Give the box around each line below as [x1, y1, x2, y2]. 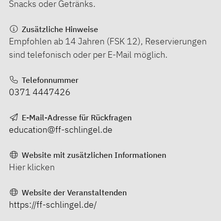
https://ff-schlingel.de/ [9, 198, 97, 210]
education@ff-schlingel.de [9, 123, 112, 135]
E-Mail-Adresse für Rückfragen [19, 112, 132, 122]
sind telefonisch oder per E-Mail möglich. [9, 48, 168, 60]
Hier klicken [9, 161, 55, 173]
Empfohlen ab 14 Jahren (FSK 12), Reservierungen [9, 35, 207, 47]
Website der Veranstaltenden [19, 187, 127, 197]
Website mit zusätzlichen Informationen [19, 149, 166, 160]
